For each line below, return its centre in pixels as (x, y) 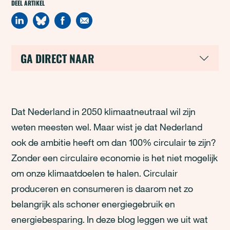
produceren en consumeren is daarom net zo (102, 188)
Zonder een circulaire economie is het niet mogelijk (115, 158)
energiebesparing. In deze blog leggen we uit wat (110, 219)
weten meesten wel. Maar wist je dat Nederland (107, 127)
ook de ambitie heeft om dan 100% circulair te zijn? (114, 142)
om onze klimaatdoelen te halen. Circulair (95, 173)
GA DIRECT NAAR (58, 58)
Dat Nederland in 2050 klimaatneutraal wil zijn (104, 111)
